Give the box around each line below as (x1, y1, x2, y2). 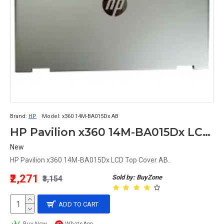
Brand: (10, 113, 27, 119)
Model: (42, 113, 60, 119)
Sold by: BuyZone (112, 173, 162, 181)
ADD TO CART (58, 200, 99, 208)
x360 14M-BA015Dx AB (62, 113, 118, 119)
